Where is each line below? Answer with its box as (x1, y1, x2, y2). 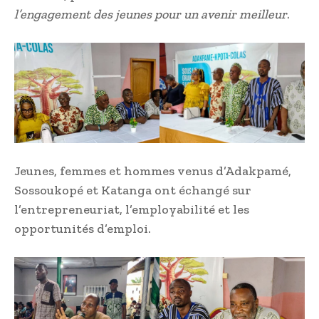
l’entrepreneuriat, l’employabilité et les (14, 201, 249, 217)
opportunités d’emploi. (14, 220, 151, 236)
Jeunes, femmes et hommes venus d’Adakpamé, (14, 162, 291, 179)
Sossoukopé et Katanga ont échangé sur (14, 182, 251, 198)
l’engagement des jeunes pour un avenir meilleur (14, 6, 287, 23)
